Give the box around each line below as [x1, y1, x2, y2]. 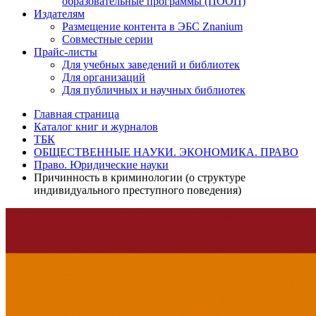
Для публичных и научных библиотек [62, 84, 245, 96]
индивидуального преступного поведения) [34, 184, 241, 196]
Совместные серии [62, 33, 153, 45]
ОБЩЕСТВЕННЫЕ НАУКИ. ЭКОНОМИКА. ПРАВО [34, 146, 298, 158]
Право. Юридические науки [34, 159, 169, 171]
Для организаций [62, 71, 145, 83]
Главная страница [34, 108, 119, 120]
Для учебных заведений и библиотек [62, 59, 240, 71]
